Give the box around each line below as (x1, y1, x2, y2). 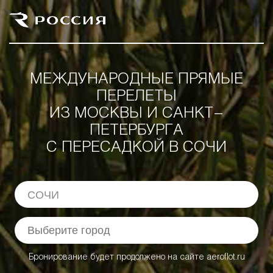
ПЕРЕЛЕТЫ (96, 90, 177, 104)
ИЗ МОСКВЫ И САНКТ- (49, 107, 224, 121)
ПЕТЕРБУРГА (90, 124, 183, 138)
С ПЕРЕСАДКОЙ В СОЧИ (46, 141, 227, 155)
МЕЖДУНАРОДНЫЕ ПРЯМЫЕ (30, 73, 243, 87)
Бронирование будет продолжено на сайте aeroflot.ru (28, 253, 245, 261)
